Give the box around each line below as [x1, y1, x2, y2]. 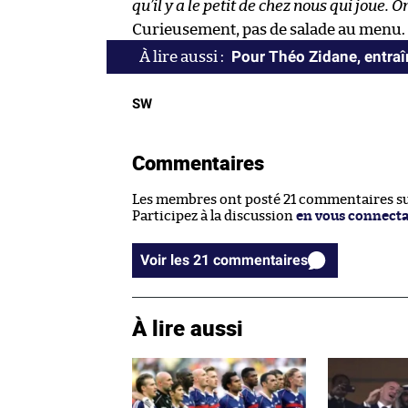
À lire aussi [132, 312, 243, 342]
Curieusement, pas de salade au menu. [132, 21, 405, 37]
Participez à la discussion [132, 209, 296, 223]
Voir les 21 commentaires [213, 250, 308, 269]
